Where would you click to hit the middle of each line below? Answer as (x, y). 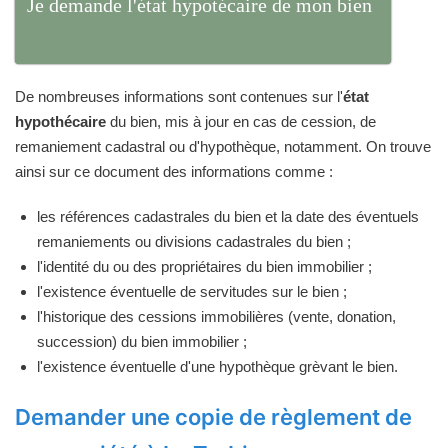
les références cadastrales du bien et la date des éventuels (228, 216)
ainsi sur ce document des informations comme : (174, 171)
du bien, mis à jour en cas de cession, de (241, 121)
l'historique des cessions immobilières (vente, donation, (216, 316)
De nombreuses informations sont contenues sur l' (179, 96)
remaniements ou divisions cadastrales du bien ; (194, 241)
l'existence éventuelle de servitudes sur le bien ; (192, 291)
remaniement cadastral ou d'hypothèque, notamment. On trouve (223, 146)
